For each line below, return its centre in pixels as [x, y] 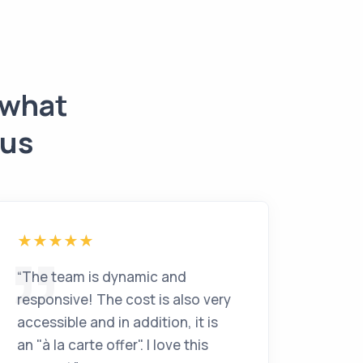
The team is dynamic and [104, 277]
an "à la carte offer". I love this [113, 345]
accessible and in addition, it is [117, 322]
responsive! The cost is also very [124, 299]
